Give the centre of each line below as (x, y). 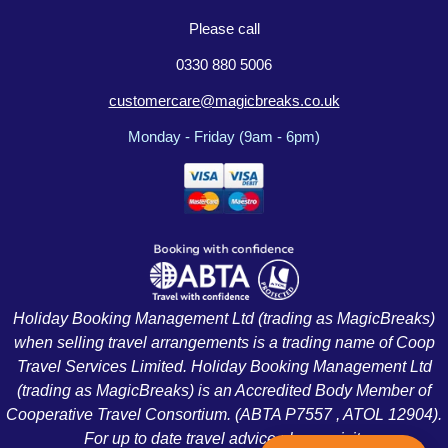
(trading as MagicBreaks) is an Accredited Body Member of (224, 391)
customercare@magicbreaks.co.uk (224, 101)
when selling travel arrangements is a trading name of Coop (224, 343)
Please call (224, 29)
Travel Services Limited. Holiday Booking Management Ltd (224, 367)
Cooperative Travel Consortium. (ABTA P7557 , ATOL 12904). (224, 415)
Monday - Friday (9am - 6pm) (224, 137)
